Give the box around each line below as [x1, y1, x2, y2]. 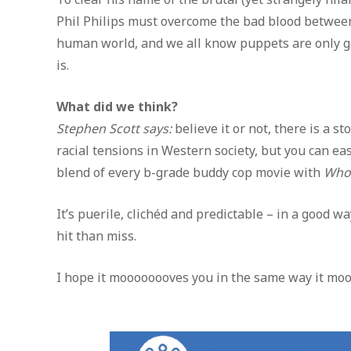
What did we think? [56, 97, 178, 115]
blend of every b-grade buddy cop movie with [56, 163, 324, 181]
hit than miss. [56, 226, 136, 244]
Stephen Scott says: [56, 119, 172, 137]
